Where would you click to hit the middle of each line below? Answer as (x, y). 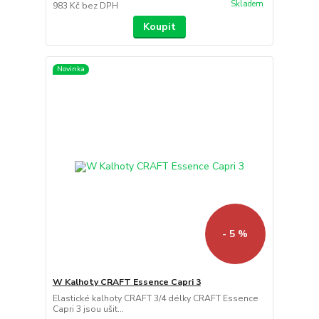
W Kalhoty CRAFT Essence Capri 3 (126, 282)
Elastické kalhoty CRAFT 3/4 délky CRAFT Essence (155, 299)
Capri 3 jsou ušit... (88, 309)
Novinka (70, 69)
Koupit (159, 26)
